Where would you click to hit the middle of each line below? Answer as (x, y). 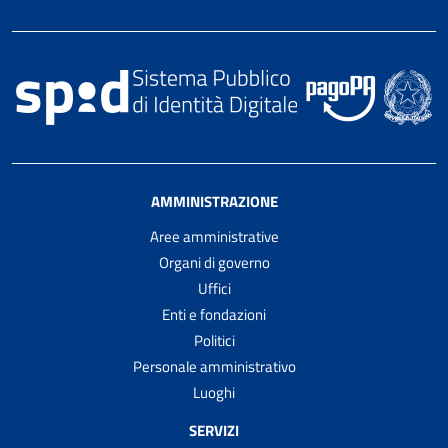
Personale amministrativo (214, 366)
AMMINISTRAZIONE (214, 201)
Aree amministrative (214, 236)
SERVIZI (214, 430)
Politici (214, 340)
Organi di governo (214, 262)
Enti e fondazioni (214, 314)
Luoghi (214, 392)
